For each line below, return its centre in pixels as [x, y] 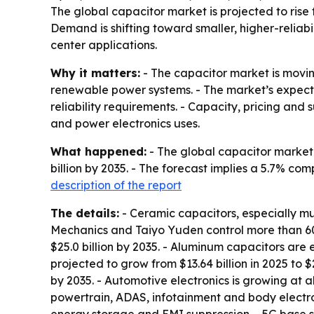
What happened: [98, 151]
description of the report [116, 185]
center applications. [104, 45]
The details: [85, 213]
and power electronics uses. [125, 123]
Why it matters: [95, 73]
